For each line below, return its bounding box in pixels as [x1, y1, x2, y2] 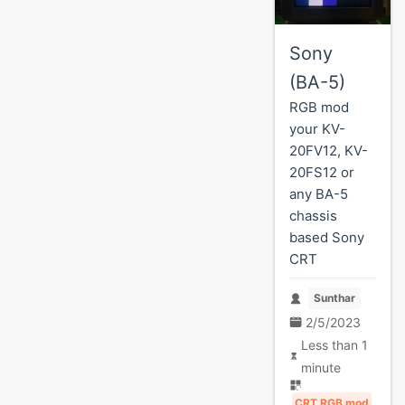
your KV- [289, 120, 345, 137]
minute [301, 359, 342, 375]
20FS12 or [289, 164, 354, 181]
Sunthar [313, 291, 355, 305]
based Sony [289, 229, 364, 246]
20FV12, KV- [289, 142, 368, 159]
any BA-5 [289, 185, 348, 202]
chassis [289, 207, 337, 224]
